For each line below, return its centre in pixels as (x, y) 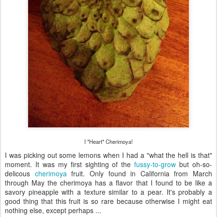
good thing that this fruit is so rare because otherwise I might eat (108, 201)
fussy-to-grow (155, 164)
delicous (20, 173)
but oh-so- (194, 164)
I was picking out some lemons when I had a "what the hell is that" (108, 155)
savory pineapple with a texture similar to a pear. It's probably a (108, 192)
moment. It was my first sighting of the (70, 164)
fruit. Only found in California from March (139, 173)
